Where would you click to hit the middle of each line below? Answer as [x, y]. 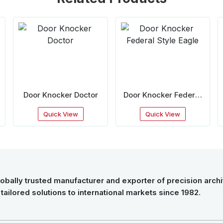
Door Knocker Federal [163, 95]
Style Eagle [163, 106]
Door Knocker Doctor [60, 95]
